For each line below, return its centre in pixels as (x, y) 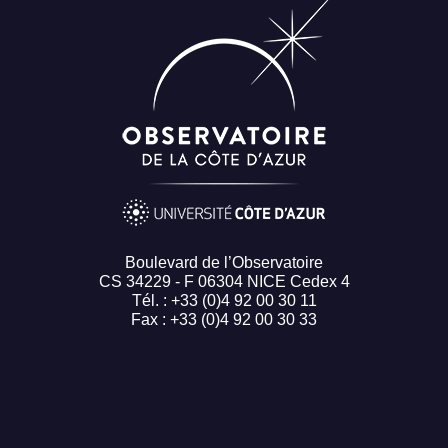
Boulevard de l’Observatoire (224, 263)
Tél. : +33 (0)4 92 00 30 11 (224, 301)
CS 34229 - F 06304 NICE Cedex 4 (224, 282)
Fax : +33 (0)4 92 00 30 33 (224, 320)
